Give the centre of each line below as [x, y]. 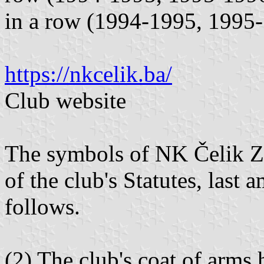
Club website [65, 101]
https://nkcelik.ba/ [88, 74]
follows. [42, 207]
